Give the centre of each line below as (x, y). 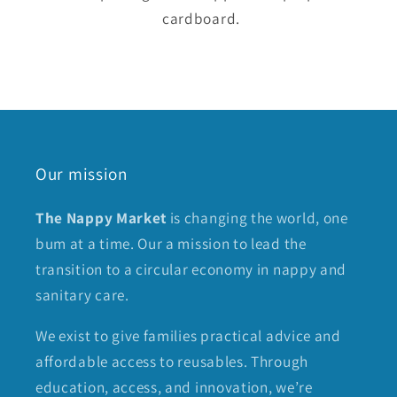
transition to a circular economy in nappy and (191, 269)
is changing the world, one (257, 217)
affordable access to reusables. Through (172, 362)
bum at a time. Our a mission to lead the (171, 243)
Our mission (82, 173)
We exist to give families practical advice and (188, 336)
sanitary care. (82, 294)
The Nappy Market (101, 217)
